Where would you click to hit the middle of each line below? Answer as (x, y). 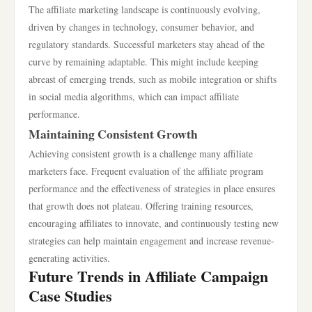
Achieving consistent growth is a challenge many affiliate (141, 154)
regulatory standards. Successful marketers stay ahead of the (147, 44)
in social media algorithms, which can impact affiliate (134, 96)
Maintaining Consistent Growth (113, 134)
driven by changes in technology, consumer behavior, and (141, 27)
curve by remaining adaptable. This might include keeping (143, 62)
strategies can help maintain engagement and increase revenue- (151, 241)
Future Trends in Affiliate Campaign (148, 276)
